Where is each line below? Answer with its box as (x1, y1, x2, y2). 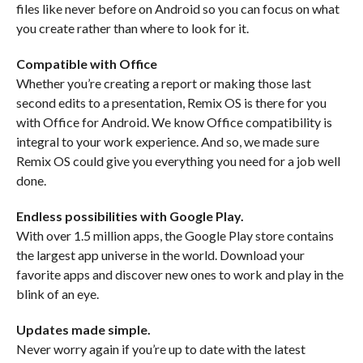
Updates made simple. (15, 322, 151, 338)
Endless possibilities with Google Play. (15, 208, 244, 224)
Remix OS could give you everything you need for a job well (15, 153, 340, 169)
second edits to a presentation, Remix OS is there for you (15, 95, 327, 111)
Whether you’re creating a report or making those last (15, 75, 311, 92)
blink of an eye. (15, 286, 99, 302)
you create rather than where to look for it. (15, 20, 249, 36)
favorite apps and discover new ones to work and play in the (15, 267, 344, 283)
